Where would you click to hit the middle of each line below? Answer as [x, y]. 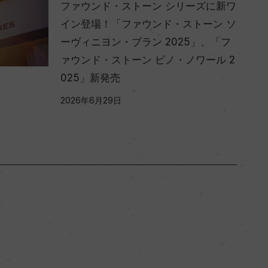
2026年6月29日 [91, 100]
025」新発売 [90, 77]
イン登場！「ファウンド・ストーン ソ [148, 24]
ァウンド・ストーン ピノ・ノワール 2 [148, 60]
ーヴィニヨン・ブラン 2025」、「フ [146, 42]
